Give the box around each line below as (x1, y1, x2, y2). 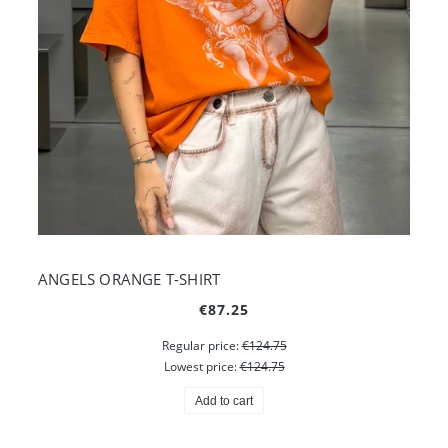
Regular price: (161, 337, 242, 355)
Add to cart (195, 393, 253, 408)
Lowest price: (163, 357, 240, 375)
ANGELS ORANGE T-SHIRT (38, 268, 221, 289)
